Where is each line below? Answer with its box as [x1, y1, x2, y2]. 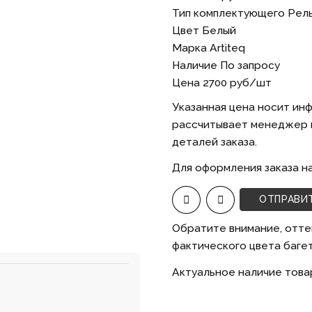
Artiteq [210, 40, 246, 54]
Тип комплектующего [172, 6, 288, 19]
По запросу [220, 58, 281, 72]
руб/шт [227, 75, 272, 89]
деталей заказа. [172, 134, 258, 148]
